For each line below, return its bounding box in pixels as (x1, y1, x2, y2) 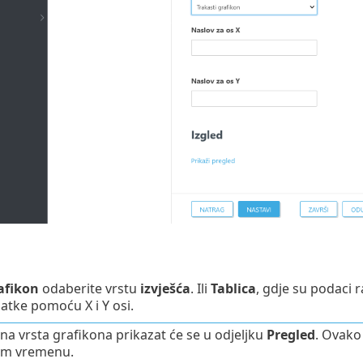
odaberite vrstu (38, 280, 140, 298)
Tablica (210, 280, 256, 298)
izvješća (139, 280, 190, 298)
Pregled (266, 326, 315, 344)
